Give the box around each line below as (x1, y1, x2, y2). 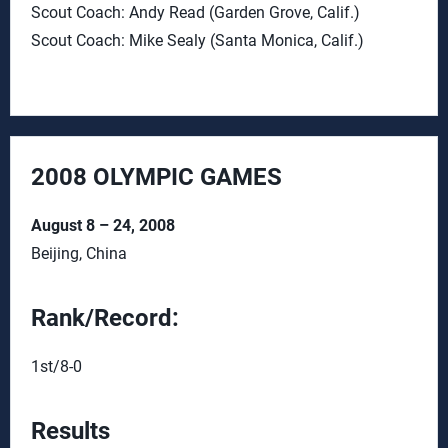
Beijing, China (31, 244, 127, 263)
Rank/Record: (31, 304, 179, 332)
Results (31, 417, 110, 445)
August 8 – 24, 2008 (31, 216, 175, 235)
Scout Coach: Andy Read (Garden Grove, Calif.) (31, 3, 360, 22)
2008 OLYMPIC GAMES (31, 163, 282, 191)
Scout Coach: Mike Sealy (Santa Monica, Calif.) (31, 31, 364, 50)
